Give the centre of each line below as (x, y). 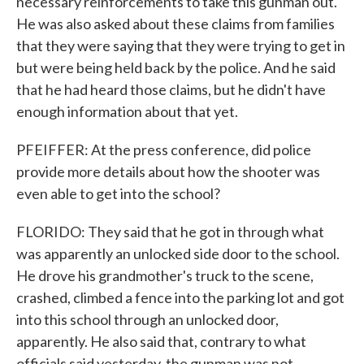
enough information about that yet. (127, 111)
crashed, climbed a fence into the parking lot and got (180, 297)
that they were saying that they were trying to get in (181, 45)
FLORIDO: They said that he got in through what (170, 232)
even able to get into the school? (118, 193)
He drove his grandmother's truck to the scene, (165, 275)
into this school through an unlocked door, (147, 319)
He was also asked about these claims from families (175, 24)
